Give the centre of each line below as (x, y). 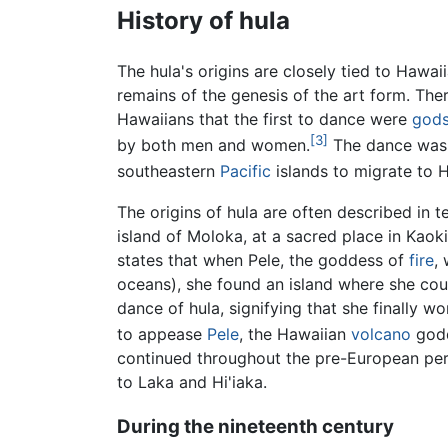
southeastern (168, 171)
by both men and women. (213, 145)
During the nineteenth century (255, 426)
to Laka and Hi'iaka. (192, 381)
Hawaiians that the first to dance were (264, 118)
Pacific (245, 171)
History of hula (203, 20)
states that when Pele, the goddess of (263, 259)
